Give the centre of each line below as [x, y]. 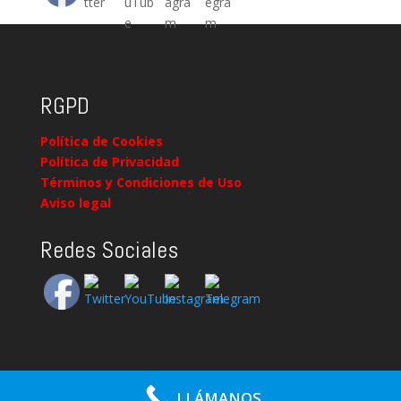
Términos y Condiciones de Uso [141, 182]
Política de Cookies [101, 141]
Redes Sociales [109, 250]
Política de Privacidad [109, 161]
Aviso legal [75, 202]
